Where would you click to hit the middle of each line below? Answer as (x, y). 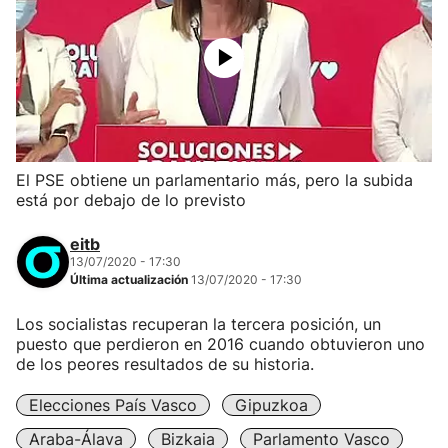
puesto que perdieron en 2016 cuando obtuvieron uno (220, 344)
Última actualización (130, 279)
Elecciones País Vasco (113, 405)
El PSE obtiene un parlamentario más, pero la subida (214, 180)
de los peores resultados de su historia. (165, 364)
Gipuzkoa (271, 405)
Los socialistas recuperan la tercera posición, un (198, 324)
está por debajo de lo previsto (131, 200)
